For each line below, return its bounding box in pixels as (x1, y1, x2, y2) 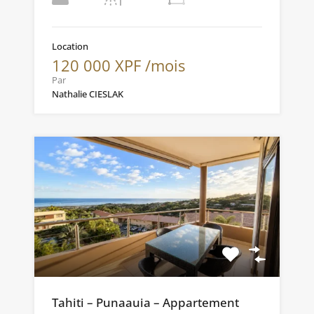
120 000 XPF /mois (52, 54, 185, 76)
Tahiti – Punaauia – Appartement (52, 294, 239, 310)
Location (52, 39, 88, 53)
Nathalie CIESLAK (52, 87, 123, 100)
